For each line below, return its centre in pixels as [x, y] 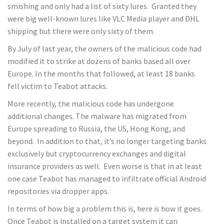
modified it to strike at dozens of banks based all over [99, 61]
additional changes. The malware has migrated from [97, 116]
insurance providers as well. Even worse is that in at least [105, 166]
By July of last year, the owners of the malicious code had [104, 48]
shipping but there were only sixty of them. [81, 31]
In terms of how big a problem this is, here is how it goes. [105, 208]
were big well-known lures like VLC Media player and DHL [103, 18]
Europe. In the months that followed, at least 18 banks [101, 73]
